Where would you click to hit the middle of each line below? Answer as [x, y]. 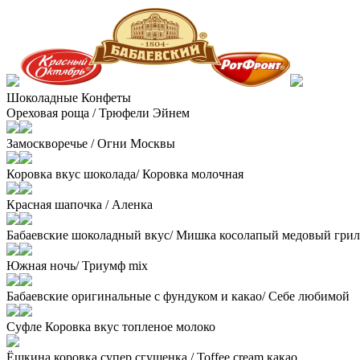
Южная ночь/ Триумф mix [77, 265]
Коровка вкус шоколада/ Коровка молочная [125, 174]
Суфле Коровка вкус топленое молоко [111, 326]
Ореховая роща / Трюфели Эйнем [98, 112]
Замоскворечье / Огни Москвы [91, 143]
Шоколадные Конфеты [69, 97]
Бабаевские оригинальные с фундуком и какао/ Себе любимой [178, 296]
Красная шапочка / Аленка [80, 204]
